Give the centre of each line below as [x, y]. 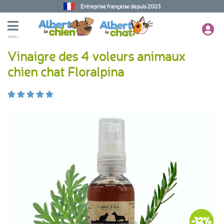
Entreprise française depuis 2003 [121, 6]
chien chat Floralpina [66, 71]
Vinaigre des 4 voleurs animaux [96, 56]
